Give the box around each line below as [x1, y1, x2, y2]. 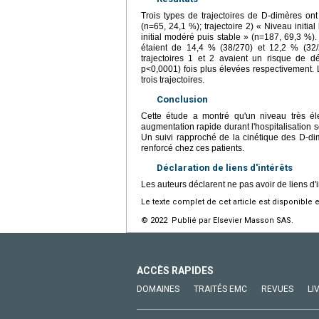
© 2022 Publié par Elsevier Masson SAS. [141, 215, 293, 225]
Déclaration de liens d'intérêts [157, 162, 293, 173]
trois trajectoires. [141, 74, 204, 85]
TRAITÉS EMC [194, 283, 247, 294]
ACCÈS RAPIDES [137, 264, 214, 276]
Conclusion [157, 93, 208, 105]
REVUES [261, 283, 293, 294]
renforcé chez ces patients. [141, 142, 244, 153]
